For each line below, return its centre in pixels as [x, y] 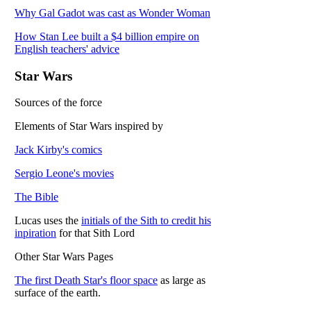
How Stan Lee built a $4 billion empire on [107, 36]
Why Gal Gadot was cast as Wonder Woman [112, 12]
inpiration [35, 233]
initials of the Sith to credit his [146, 221]
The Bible [36, 197]
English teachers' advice [67, 49]
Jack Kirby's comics [58, 150]
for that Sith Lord [95, 233]
